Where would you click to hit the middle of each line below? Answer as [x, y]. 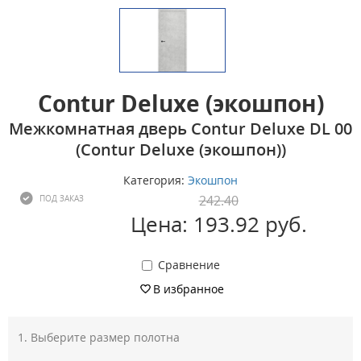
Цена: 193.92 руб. [218, 224]
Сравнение [189, 264]
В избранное [189, 288]
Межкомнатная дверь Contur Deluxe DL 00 [180, 128]
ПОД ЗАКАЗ [62, 198]
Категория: [156, 180]
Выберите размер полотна [105, 337]
